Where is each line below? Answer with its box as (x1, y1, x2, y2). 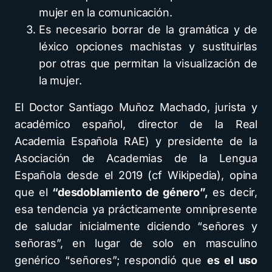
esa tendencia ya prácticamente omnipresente (15, 203, 257, 216)
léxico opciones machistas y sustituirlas (39, 40, 257, 53)
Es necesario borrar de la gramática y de (39, 23, 257, 36)
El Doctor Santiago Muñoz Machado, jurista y (15, 101, 257, 114)
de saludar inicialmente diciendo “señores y (15, 220, 257, 233)
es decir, (208, 186, 258, 199)
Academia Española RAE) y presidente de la (15, 135, 257, 148)
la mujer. (39, 74, 82, 87)
